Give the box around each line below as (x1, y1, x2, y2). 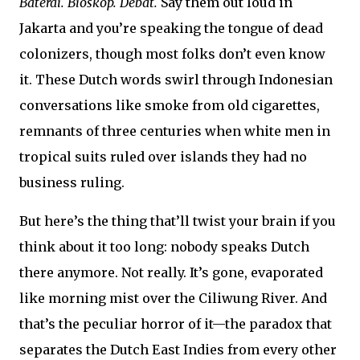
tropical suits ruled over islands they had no (19, 149, 307, 165)
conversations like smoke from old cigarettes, (19, 97, 320, 113)
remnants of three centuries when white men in (19, 123, 330, 139)
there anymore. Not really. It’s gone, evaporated (19, 264, 323, 280)
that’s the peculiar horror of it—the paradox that (19, 316, 332, 332)
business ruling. (19, 174, 125, 190)
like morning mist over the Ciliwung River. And (19, 290, 327, 306)
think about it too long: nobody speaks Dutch (19, 239, 309, 255)
